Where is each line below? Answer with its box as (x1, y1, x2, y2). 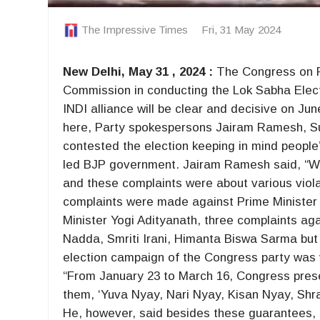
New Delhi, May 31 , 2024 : (63, 64, 214, 79)
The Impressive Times (81, 23, 189, 36)
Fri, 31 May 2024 (201, 23, 281, 36)
